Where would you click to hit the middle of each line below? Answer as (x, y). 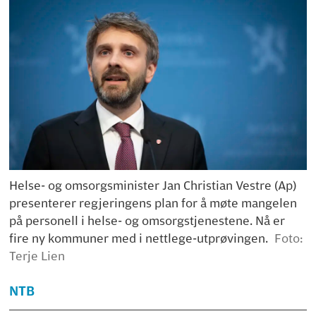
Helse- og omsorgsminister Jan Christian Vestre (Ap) (153, 185)
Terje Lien (37, 256)
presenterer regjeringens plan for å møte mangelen (153, 203)
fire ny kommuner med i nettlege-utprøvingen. (139, 238)
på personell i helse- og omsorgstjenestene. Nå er (147, 220)
